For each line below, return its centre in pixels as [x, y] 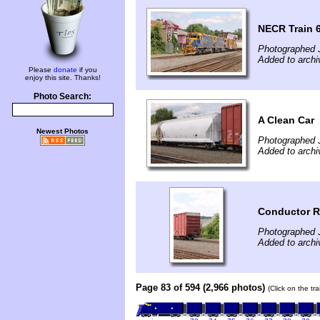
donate [65, 70]
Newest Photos [62, 131]
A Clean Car [286, 120]
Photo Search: [62, 96]
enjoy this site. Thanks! [62, 77]
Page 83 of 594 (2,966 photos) [200, 287]
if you [87, 70]
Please [41, 70]
